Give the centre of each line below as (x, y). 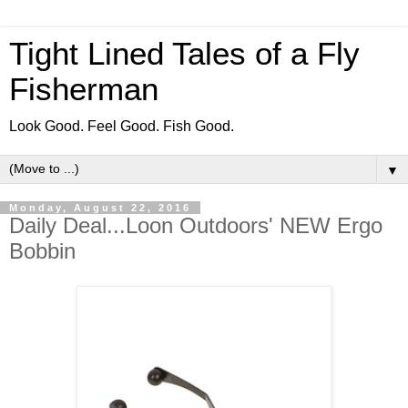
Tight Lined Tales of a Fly (184, 54)
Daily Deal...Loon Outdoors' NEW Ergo (196, 225)
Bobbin (42, 251)
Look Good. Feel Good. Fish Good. (122, 126)
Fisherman (84, 89)
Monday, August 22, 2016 (100, 208)
